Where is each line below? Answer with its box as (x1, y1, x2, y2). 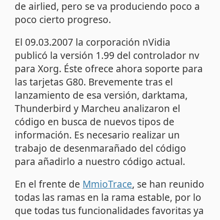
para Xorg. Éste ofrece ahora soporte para (15, 62, 203, 76)
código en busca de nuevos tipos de (15, 115, 175, 129)
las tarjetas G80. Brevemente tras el (15, 75, 173, 89)
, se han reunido (132, 177, 205, 191)
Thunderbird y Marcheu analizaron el (15, 102, 181, 115)
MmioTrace (82, 177, 133, 191)
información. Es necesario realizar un (15, 128, 180, 142)
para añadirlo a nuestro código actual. (15, 155, 186, 168)
